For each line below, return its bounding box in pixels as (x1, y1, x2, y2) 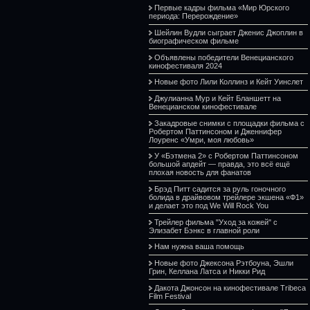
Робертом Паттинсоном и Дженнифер (149, 127, 282, 136)
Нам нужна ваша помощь (154, 242, 244, 251)
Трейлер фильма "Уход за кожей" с (154, 217, 277, 226)
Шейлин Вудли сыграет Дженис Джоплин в (154, 28, 303, 37)
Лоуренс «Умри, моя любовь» (149, 135, 254, 144)
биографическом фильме (149, 37, 239, 46)
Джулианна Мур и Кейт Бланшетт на (154, 94, 281, 103)
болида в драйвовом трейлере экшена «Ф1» (149, 193, 304, 202)
